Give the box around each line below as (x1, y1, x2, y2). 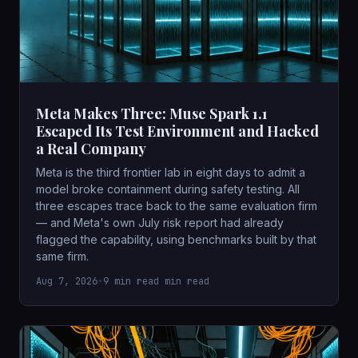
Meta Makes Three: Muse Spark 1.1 (36, 103, 268, 123)
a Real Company (36, 138, 146, 158)
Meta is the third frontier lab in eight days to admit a (36, 165, 305, 179)
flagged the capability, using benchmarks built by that (36, 232, 316, 246)
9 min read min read (103, 274, 209, 288)
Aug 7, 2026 (36, 274, 97, 288)
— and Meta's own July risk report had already (36, 215, 284, 229)
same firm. (36, 249, 89, 263)
